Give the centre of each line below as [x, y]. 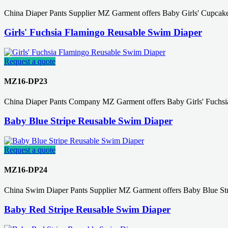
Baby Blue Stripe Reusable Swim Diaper [88, 121]
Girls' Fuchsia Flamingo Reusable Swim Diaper [103, 33]
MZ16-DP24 [26, 170]
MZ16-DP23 [26, 81]
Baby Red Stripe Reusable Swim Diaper [87, 210]
